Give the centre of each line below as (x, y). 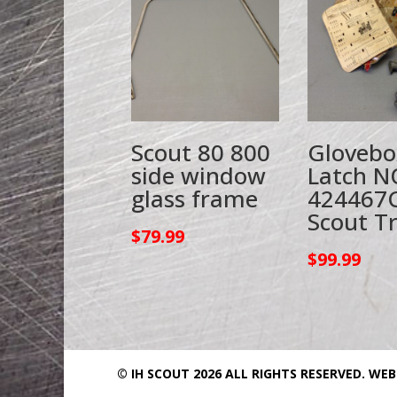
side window (198, 175)
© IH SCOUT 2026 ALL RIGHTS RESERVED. (243, 374)
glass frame (194, 198)
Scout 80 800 (200, 152)
